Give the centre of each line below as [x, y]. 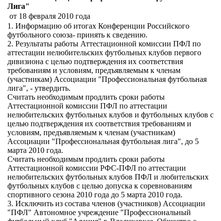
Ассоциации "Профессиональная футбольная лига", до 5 [103, 141]
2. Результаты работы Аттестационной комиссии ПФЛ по [104, 44]
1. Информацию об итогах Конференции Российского [98, 26]
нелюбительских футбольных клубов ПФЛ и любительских [108, 177]
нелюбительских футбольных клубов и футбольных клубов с [110, 115]
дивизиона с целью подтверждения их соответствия [95, 61]
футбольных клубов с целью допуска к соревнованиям [100, 186]
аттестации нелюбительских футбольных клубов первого [104, 53]
